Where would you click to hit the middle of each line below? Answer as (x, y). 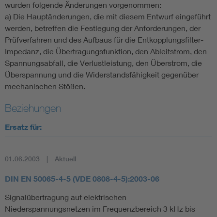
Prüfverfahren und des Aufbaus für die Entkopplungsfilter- (104, 40)
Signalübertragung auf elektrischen (66, 197)
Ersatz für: (23, 127)
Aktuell (65, 159)
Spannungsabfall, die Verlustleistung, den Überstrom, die (103, 63)
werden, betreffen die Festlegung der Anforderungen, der (103, 28)
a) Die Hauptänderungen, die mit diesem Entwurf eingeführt (108, 16)
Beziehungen (33, 108)
